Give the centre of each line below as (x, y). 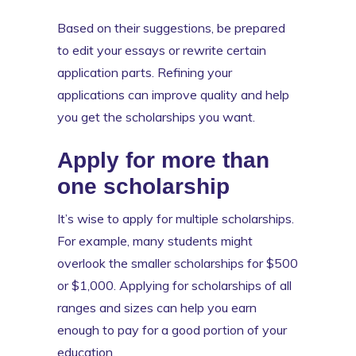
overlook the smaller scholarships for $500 (178, 263)
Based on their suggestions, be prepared (171, 27)
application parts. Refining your (145, 72)
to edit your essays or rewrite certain (162, 50)
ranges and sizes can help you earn (157, 307)
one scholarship (143, 186)
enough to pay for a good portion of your (172, 329)
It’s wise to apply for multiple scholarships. (176, 218)
